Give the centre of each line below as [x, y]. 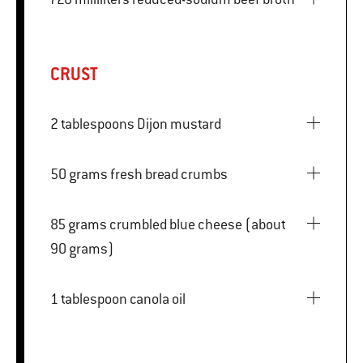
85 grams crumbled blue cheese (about [59, 224]
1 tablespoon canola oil [158, 299]
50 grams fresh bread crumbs [169, 174]
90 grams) [82, 248]
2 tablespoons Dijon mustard [179, 124]
